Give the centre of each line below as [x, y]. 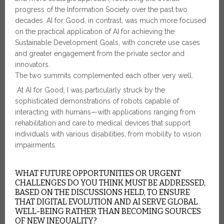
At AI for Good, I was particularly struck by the [90, 90]
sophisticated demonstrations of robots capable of [97, 101]
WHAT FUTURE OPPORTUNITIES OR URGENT [98, 173]
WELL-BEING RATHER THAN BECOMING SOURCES [108, 211]
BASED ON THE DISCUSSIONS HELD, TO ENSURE [102, 192]
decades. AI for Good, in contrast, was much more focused [110, 21]
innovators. [32, 65]
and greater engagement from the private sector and [100, 54]
